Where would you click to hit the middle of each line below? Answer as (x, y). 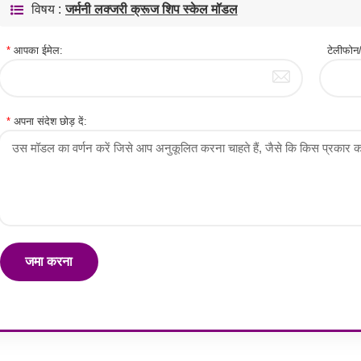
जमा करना (49, 261)
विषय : (46, 9)
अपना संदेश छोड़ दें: (48, 121)
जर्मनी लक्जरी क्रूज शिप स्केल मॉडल (151, 9)
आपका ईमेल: (36, 50)
